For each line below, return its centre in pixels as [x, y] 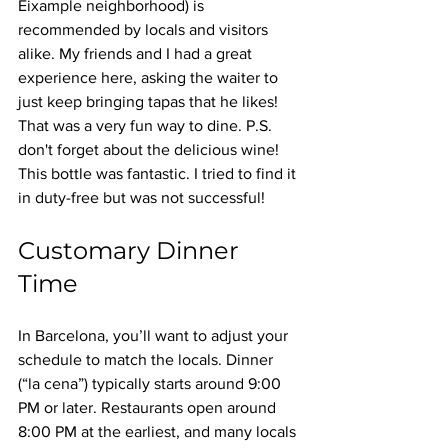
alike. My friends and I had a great [137, 53]
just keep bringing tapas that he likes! [150, 101]
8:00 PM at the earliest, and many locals [159, 431]
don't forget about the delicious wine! [150, 149]
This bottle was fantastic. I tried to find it [159, 173]
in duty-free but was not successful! [141, 197]
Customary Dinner [131, 250]
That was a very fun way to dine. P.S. [147, 125]
